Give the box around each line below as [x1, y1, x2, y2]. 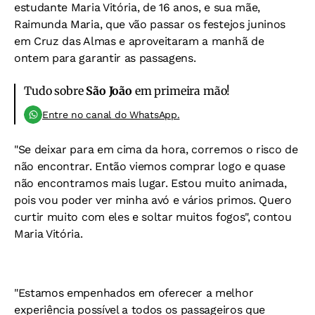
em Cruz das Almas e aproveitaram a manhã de [14, 34, 264, 49]
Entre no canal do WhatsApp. [42, 109, 180, 121]
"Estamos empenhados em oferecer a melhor [14, 286, 254, 300]
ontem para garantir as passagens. [14, 51, 196, 65]
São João [86, 84, 132, 98]
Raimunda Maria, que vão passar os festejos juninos [14, 18, 285, 32]
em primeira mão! [131, 84, 231, 98]
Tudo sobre [24, 84, 86, 98]
